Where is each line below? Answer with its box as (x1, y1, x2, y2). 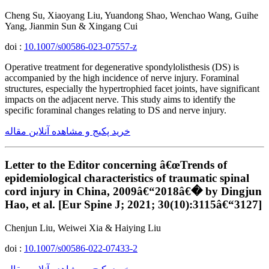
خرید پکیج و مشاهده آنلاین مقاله (5, 125, 130, 136)
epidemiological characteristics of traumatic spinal (5, 172, 249, 185)
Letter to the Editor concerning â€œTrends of (5, 159, 227, 172)
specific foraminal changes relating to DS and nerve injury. (5, 104, 226, 115)
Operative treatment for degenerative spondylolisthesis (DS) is (5, 61, 239, 72)
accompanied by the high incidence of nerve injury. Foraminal (5, 72, 239, 83)
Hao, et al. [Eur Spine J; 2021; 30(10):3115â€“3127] (5, 198, 262, 211)
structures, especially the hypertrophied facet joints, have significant (5, 83, 259, 94)
